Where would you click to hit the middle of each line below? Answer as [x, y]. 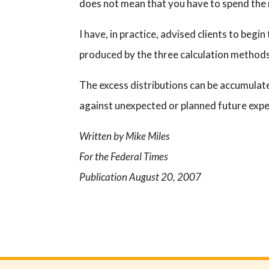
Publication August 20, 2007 [140, 177]
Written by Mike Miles [125, 136]
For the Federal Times [124, 156]
